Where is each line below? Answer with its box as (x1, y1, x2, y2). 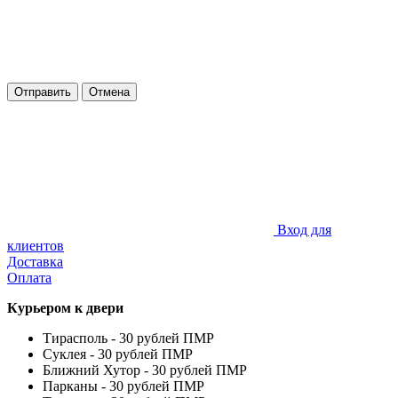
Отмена (89, 84, 130, 99)
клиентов (7, 237, 64, 253)
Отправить (14, 84, 71, 99)
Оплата (7, 269, 52, 285)
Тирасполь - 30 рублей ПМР (43, 330, 214, 346)
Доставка (7, 253, 63, 269)
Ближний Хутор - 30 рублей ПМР (43, 362, 247, 378)
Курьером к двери (7, 299, 123, 315)
